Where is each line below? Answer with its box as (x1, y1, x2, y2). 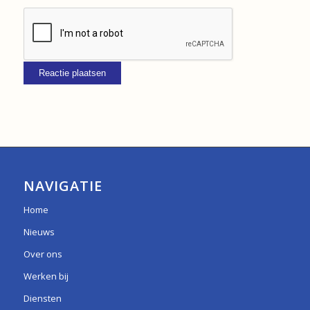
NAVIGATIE (23, 176, 102, 196)
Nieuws (23, 226, 55, 239)
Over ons (23, 248, 62, 261)
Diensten (23, 292, 62, 305)
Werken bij (23, 270, 69, 283)
